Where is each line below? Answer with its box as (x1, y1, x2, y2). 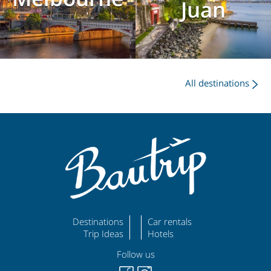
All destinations (185, 76, 250, 89)
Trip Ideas (83, 227, 124, 240)
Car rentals (147, 215, 192, 227)
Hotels (147, 227, 174, 240)
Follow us (116, 248, 155, 261)
